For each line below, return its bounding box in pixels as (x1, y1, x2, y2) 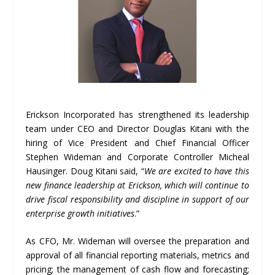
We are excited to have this (144, 165, 249, 177)
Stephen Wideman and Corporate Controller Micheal (26, 150, 249, 163)
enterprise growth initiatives (26, 207, 135, 219)
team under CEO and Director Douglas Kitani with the (26, 122, 249, 134)
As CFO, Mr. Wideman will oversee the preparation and (26, 234, 249, 247)
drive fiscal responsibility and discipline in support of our (26, 193, 249, 205)
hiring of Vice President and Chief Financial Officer (26, 136, 249, 149)
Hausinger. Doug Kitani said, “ (26, 165, 144, 177)
